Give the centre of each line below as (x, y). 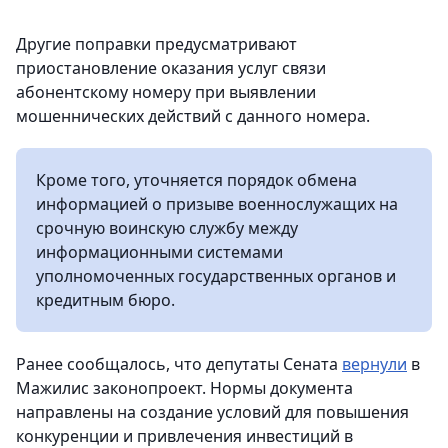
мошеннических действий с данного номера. (193, 116)
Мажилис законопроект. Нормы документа (184, 388)
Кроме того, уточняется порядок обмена (196, 180)
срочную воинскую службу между (167, 228)
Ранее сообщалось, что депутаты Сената (179, 364)
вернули (374, 364)
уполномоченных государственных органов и (216, 276)
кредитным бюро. (105, 300)
